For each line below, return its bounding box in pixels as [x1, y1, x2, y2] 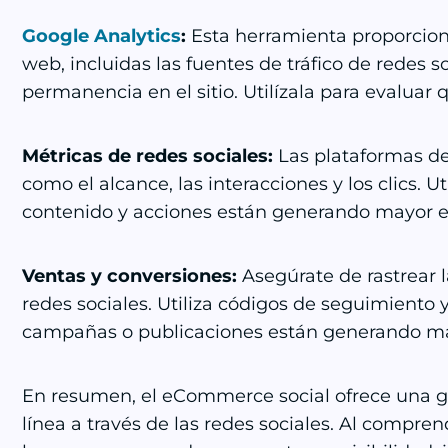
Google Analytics [22, 25, 181, 47]
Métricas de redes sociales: [22, 145, 273, 167]
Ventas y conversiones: [22, 265, 237, 287]
